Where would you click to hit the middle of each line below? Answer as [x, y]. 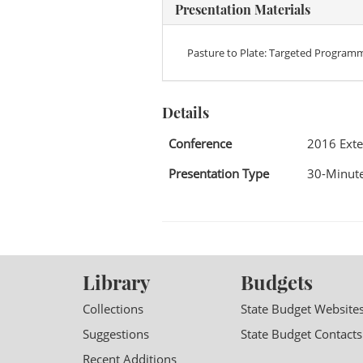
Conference [200, 143]
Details [185, 113]
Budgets [277, 282]
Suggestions [116, 334]
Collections [113, 309]
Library [116, 282]
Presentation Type [218, 173]
